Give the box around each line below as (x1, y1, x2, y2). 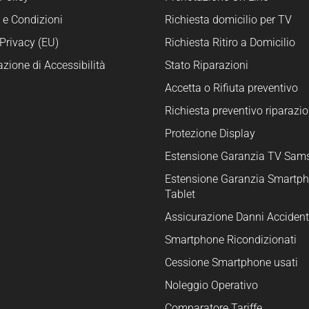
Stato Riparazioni (165, 58, 248, 72)
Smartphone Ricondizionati (165, 232, 297, 246)
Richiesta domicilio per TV (165, 12, 292, 26)
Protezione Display (165, 126, 255, 140)
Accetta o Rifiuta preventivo (165, 81, 298, 94)
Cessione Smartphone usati (165, 255, 298, 269)
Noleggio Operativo (165, 278, 258, 292)
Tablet (165, 187, 195, 201)
